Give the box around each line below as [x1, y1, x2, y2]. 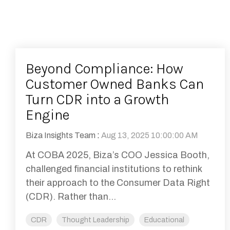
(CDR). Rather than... [26, 191, 116, 202]
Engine [26, 106, 69, 124]
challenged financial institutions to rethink [26, 164, 202, 175]
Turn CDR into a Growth [26, 91, 169, 108]
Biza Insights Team [26, 131, 95, 140]
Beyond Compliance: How [26, 60, 183, 78]
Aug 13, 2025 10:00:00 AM [101, 131, 198, 140]
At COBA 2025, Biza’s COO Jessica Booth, [26, 150, 209, 161]
